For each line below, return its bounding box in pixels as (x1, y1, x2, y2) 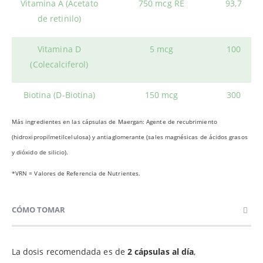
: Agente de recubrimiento (143, 117, 217, 126)
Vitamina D (38, 43, 81, 55)
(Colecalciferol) (30, 58, 89, 70)
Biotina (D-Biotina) (23, 89, 96, 100)
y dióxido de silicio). (12, 147, 69, 156)
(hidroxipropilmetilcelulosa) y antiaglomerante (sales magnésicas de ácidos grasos (12, 132, 248, 141)
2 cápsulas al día (124, 245, 194, 257)
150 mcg (144, 89, 178, 100)
